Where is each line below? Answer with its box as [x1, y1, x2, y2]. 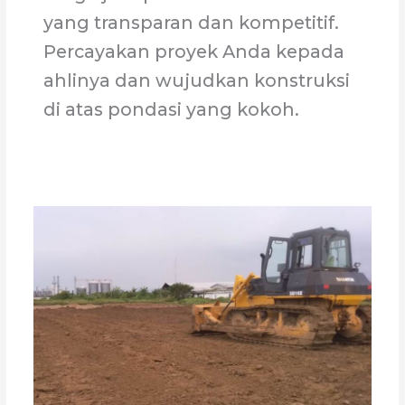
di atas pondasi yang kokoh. [43, 99, 300, 121]
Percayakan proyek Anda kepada [43, 41, 345, 63]
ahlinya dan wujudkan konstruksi [43, 70, 351, 92]
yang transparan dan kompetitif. [43, 12, 340, 34]
